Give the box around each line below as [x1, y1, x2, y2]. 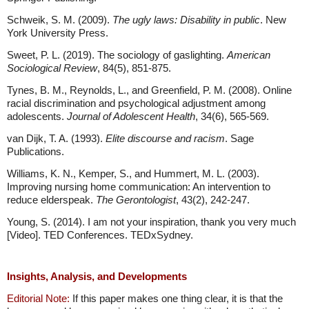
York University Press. [7, 27, 108, 39]
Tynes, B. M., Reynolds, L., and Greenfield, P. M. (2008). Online [7, 84, 292, 97]
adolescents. [7, 110, 67, 123]
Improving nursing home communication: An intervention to [7, 181, 270, 193]
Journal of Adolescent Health [67, 110, 195, 123]
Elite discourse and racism [106, 132, 225, 145]
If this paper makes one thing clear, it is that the [70, 292, 283, 305]
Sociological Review [7, 62, 97, 74]
